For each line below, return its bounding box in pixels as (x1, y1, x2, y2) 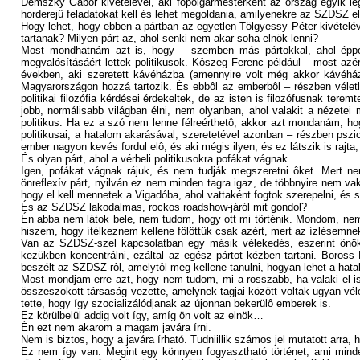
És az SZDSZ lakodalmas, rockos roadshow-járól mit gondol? (21, 201, 307, 213)
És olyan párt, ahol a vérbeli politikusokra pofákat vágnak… (21, 153, 298, 165)
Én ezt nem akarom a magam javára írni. (21, 321, 211, 333)
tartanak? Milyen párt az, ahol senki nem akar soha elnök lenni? (21, 32, 318, 44)
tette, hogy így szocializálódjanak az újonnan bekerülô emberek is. (21, 297, 331, 309)
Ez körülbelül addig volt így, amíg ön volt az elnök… (21, 309, 264, 321)
